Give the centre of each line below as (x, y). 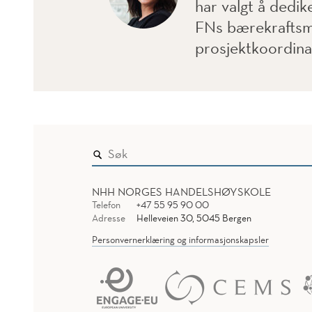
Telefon (106, 205)
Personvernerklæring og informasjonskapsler (180, 240)
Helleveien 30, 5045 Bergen (194, 218)
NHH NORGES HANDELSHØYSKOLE (181, 192)
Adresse (109, 218)
